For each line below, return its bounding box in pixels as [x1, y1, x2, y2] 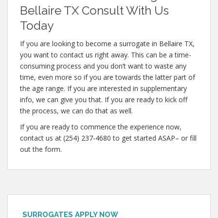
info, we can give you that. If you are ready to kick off [20, 95, 187, 104]
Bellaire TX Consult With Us [20, 3, 169, 18]
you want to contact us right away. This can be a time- [20, 50, 191, 59]
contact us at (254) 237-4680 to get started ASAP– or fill [20, 133, 197, 143]
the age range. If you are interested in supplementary [20, 84, 187, 93]
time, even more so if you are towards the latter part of [20, 73, 195, 82]
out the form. [20, 145, 62, 154]
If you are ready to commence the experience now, [20, 122, 182, 131]
